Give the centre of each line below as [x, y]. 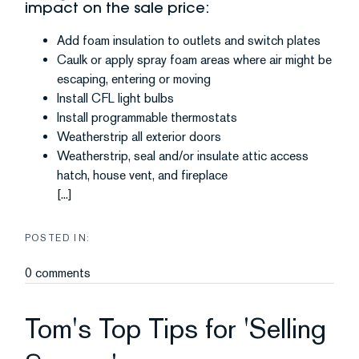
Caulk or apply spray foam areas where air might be [194, 60]
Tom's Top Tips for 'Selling [175, 329]
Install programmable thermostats [147, 117]
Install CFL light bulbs [115, 98]
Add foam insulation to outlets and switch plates [189, 40]
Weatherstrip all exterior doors [139, 137]
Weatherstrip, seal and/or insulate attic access [183, 156]
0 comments [58, 273]
